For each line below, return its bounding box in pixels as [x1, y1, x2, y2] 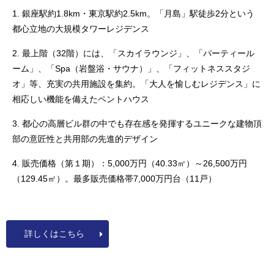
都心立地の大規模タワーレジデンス [12, 24, 149, 34]
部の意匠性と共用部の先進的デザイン [12, 134, 158, 144]
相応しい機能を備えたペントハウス [12, 94, 149, 104]
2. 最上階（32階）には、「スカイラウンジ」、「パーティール [12, 48, 254, 58]
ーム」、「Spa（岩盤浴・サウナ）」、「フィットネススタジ [12, 64, 250, 73]
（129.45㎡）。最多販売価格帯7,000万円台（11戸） [12, 174, 217, 183]
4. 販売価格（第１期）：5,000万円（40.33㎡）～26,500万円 [12, 158, 247, 168]
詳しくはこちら [24, 229, 84, 239]
